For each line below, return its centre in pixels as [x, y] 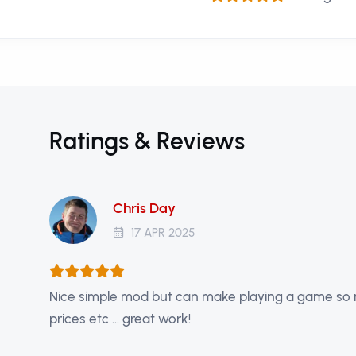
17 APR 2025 [162, 232]
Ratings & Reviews [147, 141]
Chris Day [145, 208]
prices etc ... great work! [120, 319]
